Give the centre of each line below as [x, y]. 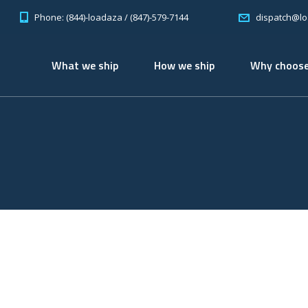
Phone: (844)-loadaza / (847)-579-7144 [111, 17]
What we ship [85, 65]
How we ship [184, 65]
